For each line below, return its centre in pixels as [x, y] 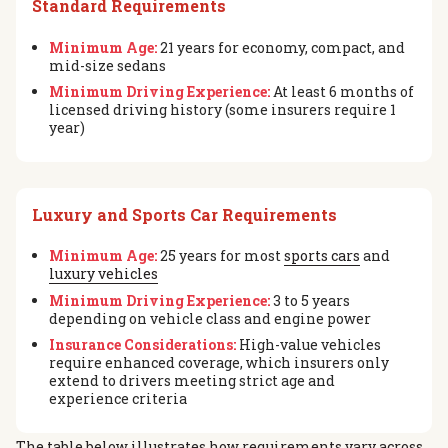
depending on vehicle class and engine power [209, 318]
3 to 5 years [309, 300]
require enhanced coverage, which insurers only [218, 363]
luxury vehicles [103, 274]
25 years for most [220, 256]
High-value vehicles [308, 345]
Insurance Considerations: [142, 345]
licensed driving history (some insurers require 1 [222, 110]
